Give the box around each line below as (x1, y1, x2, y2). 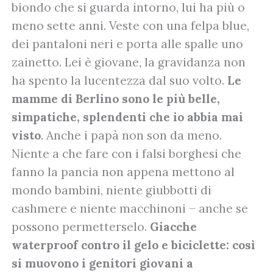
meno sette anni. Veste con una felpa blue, (12, 18, 249, 33)
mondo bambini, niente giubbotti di (12, 182, 211, 197)
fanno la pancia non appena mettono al (12, 164, 235, 179)
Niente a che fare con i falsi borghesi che (12, 146, 241, 161)
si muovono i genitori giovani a (12, 255, 193, 271)
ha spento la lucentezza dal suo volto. (12, 73, 227, 88)
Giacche (150, 219, 197, 234)
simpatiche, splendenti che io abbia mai (12, 109, 243, 124)
